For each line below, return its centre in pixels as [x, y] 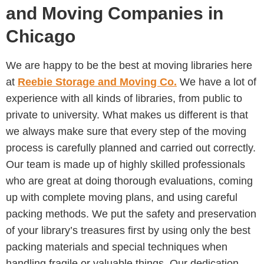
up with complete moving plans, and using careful [122, 197]
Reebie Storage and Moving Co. [97, 82]
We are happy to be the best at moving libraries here [129, 65]
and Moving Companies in [115, 13]
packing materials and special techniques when [117, 247]
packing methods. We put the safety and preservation [131, 214]
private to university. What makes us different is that [127, 115]
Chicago [41, 36]
